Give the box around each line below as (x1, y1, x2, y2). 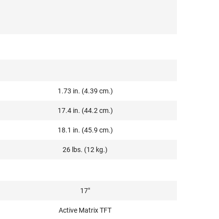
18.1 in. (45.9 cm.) (57, 126, 113, 134)
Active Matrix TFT (59, 206, 112, 214)
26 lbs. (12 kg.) (63, 146, 108, 153)
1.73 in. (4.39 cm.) (57, 87, 113, 95)
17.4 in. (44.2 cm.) (57, 107, 113, 114)
